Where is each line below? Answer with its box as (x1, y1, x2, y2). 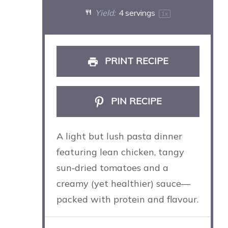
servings (123, 7, 157, 18)
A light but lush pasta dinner (56, 130, 182, 142)
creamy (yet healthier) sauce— (56, 178, 190, 190)
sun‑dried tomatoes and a (56, 162, 168, 174)
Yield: (93, 7, 116, 18)
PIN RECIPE (108, 95, 162, 107)
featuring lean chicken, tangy (56, 146, 184, 158)
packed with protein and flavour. (56, 193, 198, 206)
